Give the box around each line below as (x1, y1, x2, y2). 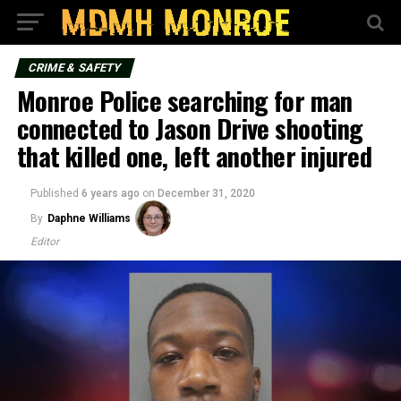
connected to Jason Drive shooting (16, 109, 363, 147)
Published (30, 187, 79, 200)
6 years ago (81, 187, 140, 200)
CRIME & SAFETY (26, 61, 123, 74)
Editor (30, 235, 59, 248)
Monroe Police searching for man (16, 81, 353, 119)
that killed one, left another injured (16, 137, 372, 175)
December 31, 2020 (157, 187, 255, 200)
